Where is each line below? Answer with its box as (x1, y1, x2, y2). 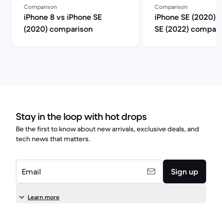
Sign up (171, 166, 198, 176)
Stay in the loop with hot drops (16, 111, 147, 123)
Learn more (28, 193, 59, 201)
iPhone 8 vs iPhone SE (24, 12, 102, 22)
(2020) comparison (24, 24, 93, 34)
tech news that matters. (16, 134, 90, 143)
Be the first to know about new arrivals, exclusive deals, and (16, 124, 199, 133)
